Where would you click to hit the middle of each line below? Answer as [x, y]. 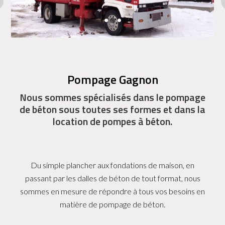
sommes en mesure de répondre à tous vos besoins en [113, 191]
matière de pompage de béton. [113, 204]
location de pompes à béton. [113, 121]
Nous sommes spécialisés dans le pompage [113, 97]
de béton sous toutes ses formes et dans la [113, 109]
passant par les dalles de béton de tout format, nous [113, 178]
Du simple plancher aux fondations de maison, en [113, 165]
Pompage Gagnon [113, 79]
